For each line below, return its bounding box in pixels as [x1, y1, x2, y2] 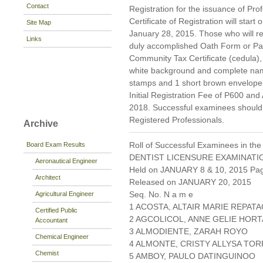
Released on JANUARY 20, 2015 [129, 177, 251, 187]
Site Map [26, 18, 51, 26]
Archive [23, 119, 58, 129]
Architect [35, 173, 60, 181]
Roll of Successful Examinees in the [129, 140, 261, 150]
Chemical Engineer [35, 232, 89, 240]
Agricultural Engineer [35, 190, 94, 197]
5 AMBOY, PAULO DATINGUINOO [129, 251, 255, 261]
